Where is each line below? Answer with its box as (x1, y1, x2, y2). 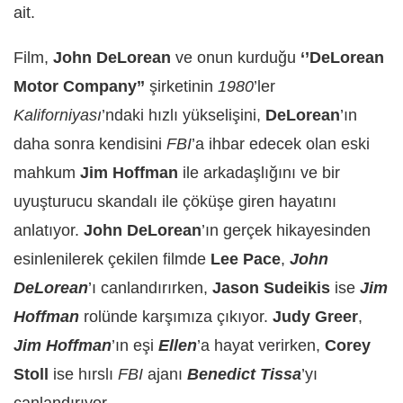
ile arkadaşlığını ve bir (178, 164, 340, 183)
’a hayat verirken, (197, 336, 325, 355)
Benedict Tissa (187, 365, 301, 384)
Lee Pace (210, 250, 281, 269)
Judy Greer (273, 308, 358, 327)
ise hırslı (49, 365, 118, 384)
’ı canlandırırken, (88, 279, 212, 298)
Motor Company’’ (13, 77, 145, 96)
